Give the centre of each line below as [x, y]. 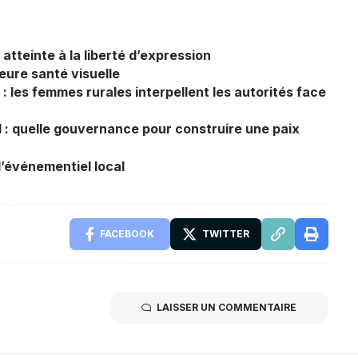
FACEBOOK [127, 233]
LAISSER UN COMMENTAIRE [226, 307]
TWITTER [225, 233]
